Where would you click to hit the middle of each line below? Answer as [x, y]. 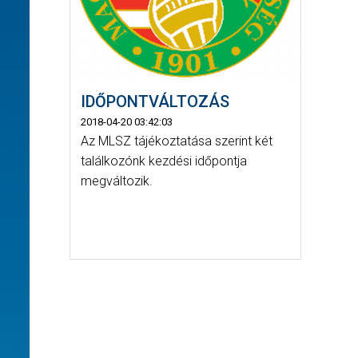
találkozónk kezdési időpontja [163, 161]
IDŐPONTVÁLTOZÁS [155, 101]
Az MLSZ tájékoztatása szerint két [176, 141]
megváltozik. [116, 181]
